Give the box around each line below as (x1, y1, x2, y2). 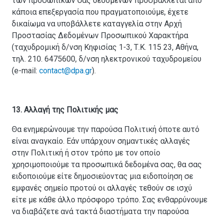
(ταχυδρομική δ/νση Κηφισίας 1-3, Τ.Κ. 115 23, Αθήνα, (12, 43, 198, 52)
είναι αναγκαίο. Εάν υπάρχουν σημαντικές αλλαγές (12, 136, 190, 146)
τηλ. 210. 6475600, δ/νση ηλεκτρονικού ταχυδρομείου (12, 54, 201, 64)
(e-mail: (12, 66, 39, 76)
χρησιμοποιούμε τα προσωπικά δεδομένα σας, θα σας (12, 160, 202, 170)
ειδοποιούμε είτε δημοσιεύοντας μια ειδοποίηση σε (12, 172, 193, 181)
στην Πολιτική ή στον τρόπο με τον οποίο (12, 148, 160, 158)
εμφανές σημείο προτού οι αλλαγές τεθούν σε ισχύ (12, 183, 192, 193)
